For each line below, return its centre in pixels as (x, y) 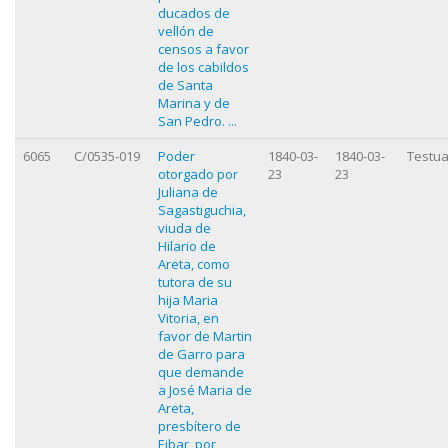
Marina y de (194, 102)
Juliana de (188, 191)
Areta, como (194, 263)
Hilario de (187, 245)
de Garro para (201, 353)
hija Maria (188, 299)
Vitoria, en (188, 317)
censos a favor (203, 48)
